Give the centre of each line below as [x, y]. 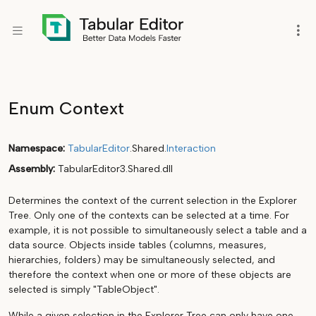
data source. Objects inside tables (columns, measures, [138, 245]
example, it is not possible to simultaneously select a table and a [158, 230]
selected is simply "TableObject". [84, 290]
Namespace [36, 148]
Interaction [191, 148]
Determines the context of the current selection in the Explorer [153, 201]
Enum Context [66, 108]
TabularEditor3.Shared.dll [115, 169]
